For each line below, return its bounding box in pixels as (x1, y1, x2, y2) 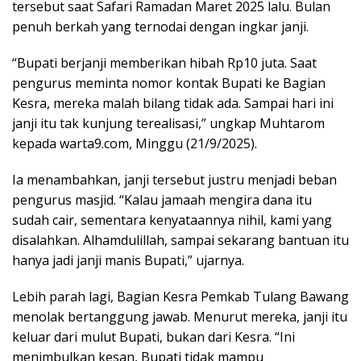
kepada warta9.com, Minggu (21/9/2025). (12, 135, 257, 153)
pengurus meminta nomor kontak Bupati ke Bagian (12, 74, 326, 93)
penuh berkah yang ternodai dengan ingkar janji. (12, 18, 309, 36)
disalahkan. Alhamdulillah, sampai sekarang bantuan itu (12, 231, 349, 250)
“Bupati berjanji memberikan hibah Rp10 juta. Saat (12, 54, 317, 73)
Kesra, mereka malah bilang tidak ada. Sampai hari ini (12, 94, 334, 113)
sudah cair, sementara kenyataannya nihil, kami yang (12, 211, 332, 230)
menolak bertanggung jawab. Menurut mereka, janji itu (12, 308, 347, 326)
